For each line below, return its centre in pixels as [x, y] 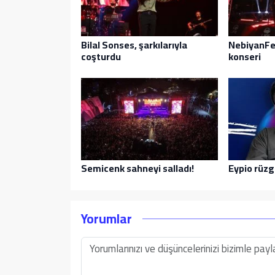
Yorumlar [106, 218]
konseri [244, 56]
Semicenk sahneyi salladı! [137, 168]
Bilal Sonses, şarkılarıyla [134, 45]
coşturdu [101, 56]
